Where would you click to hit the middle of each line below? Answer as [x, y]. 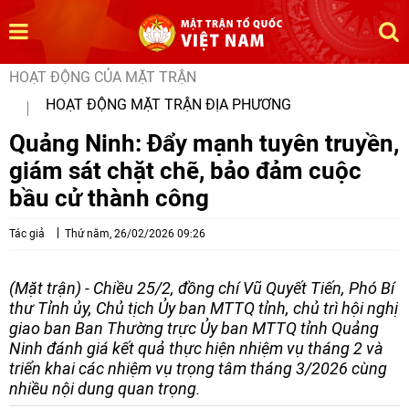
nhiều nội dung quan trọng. [105, 388]
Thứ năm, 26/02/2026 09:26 [135, 234]
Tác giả [27, 234]
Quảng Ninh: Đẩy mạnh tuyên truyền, [204, 143]
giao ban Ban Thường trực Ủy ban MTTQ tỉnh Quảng [194, 328]
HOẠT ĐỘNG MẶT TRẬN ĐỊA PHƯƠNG [168, 105]
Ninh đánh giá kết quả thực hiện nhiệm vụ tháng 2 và [196, 348]
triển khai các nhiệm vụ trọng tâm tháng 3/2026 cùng [198, 368]
